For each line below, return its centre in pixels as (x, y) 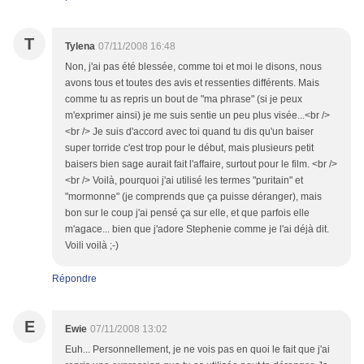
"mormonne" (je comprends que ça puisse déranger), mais (193, 197)
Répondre (74, 279)
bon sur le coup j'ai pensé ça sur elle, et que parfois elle (187, 213)
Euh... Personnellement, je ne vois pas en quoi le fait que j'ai (197, 350)
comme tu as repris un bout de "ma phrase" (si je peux (184, 100)
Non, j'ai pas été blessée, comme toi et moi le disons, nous (193, 67)
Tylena (80, 47)
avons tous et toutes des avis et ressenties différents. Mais (192, 83)
